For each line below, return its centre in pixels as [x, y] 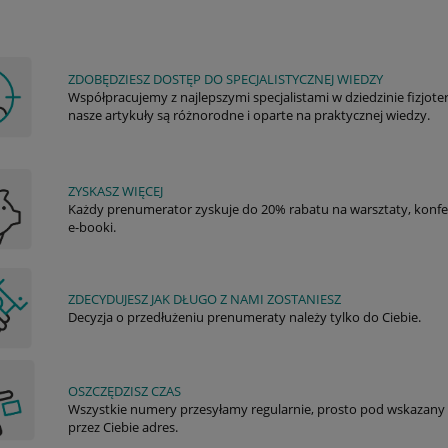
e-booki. [92, 227]
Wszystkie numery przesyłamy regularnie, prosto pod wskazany [256, 409]
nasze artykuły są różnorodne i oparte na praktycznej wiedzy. [249, 115]
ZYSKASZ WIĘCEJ [115, 191]
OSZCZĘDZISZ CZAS [124, 391]
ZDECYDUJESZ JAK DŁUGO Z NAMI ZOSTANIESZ [204, 299]
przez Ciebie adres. [123, 427]
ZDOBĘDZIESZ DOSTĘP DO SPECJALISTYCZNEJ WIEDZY [225, 79]
